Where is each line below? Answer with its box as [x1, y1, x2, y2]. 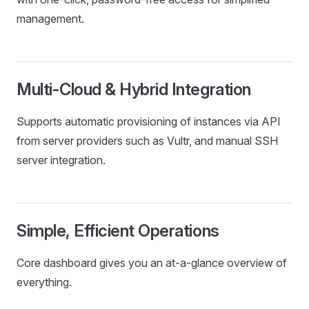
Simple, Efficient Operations [17, 221, 219, 241]
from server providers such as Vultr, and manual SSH [17, 134, 278, 148]
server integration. [17, 153, 106, 167]
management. [17, 12, 84, 26]
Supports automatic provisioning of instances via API [17, 114, 281, 128]
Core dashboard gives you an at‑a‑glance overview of [17, 256, 287, 270]
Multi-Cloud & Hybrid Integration [17, 79, 251, 99]
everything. [17, 275, 72, 289]
